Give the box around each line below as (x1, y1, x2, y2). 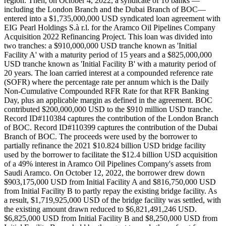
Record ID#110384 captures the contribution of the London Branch (4, 114, 218, 123)
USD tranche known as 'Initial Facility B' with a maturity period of (4, 60, 216, 69)
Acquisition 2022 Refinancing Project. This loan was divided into (4, 32, 212, 41)
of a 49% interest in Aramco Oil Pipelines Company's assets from (4, 159, 211, 168)
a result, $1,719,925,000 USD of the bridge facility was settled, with (4, 196, 221, 205)
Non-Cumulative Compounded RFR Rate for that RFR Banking (4, 87, 209, 96)
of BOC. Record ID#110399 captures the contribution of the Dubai (4, 123, 217, 132)
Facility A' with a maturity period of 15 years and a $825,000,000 (4, 50, 212, 60)
